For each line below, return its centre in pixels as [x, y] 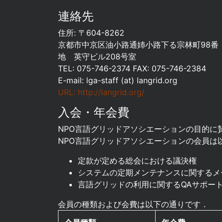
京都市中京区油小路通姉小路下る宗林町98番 [138, 45]
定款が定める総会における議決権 [137, 161]
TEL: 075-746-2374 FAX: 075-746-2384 [132, 69]
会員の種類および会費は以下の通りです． [133, 204]
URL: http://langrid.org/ [101, 92]
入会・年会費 [94, 112]
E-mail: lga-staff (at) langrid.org [119, 81]
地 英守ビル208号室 [97, 57]
